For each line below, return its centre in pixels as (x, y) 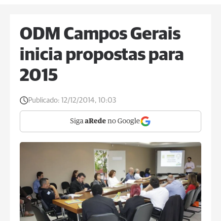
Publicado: (44, 100)
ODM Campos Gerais (100, 35)
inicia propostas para (102, 55)
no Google (123, 121)
